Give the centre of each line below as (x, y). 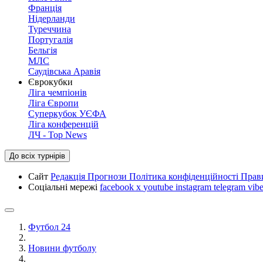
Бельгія (43, 50)
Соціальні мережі (64, 187)
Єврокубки (50, 82)
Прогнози (108, 176)
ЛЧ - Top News (58, 135)
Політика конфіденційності (185, 176)
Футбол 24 (49, 227)
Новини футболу (62, 248)
